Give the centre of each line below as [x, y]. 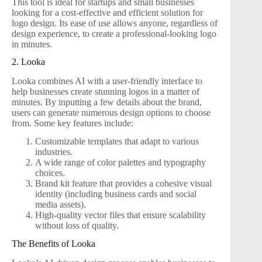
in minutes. [32, 44]
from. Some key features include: [73, 123]
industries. [54, 152]
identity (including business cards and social [116, 194]
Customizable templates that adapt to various [117, 142]
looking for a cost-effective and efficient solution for [107, 12]
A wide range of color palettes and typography [120, 163]
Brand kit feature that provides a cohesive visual [123, 184]
